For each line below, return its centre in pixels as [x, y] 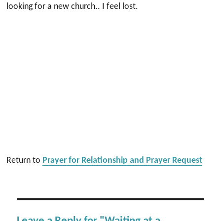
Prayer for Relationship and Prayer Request [123, 161]
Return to [25, 161]
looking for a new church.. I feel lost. [73, 7]
